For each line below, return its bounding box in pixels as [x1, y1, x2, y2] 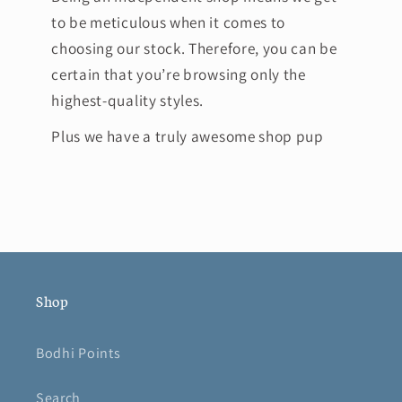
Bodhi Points [36, 344, 121, 363]
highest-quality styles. [51, 89, 205, 110]
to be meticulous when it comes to [51, 11, 286, 32]
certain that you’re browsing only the [51, 63, 306, 84]
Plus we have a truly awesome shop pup [51, 126, 324, 146]
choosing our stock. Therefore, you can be [51, 37, 337, 58]
